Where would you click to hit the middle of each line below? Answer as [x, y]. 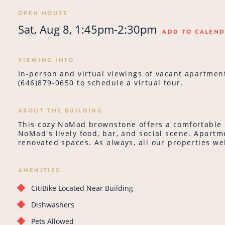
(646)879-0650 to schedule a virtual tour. [101, 82]
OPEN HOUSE [43, 13]
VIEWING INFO [46, 59]
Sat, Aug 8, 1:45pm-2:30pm [87, 30]
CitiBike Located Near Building [82, 188]
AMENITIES [39, 170]
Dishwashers [53, 205]
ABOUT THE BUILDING [61, 110]
